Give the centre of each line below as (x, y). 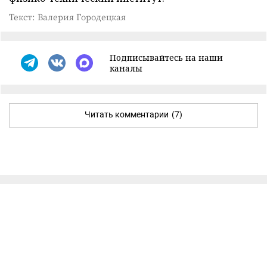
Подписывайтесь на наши (166, 57)
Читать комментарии (127, 114)
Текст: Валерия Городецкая (67, 16)
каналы (126, 68)
